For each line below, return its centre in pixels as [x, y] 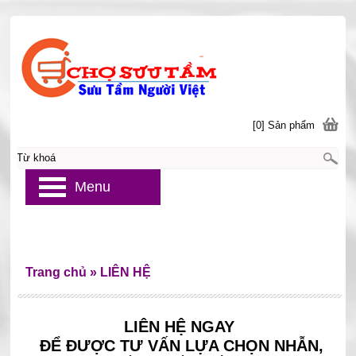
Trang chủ [56, 272]
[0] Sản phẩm [284, 125]
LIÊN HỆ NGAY [182, 327]
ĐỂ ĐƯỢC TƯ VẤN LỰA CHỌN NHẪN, [182, 346]
